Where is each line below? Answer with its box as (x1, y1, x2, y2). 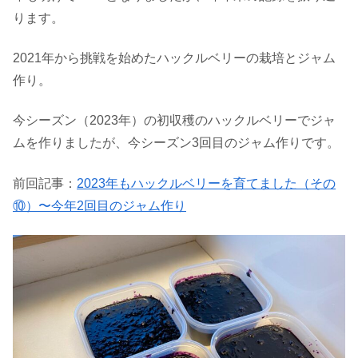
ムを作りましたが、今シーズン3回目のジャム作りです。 (13, 136, 340, 150)
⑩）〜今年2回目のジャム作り (13, 198, 186, 213)
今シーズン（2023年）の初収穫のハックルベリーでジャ (13, 113, 336, 128)
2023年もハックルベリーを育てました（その (77, 176, 336, 190)
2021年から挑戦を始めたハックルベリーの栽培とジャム (13, 50, 336, 65)
